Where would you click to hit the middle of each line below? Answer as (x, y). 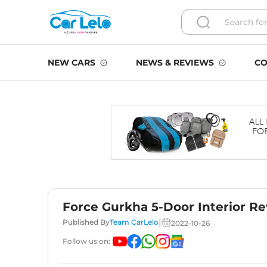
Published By (86, 222)
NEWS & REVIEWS (175, 63)
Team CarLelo (134, 222)
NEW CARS (72, 63)
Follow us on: (86, 241)
